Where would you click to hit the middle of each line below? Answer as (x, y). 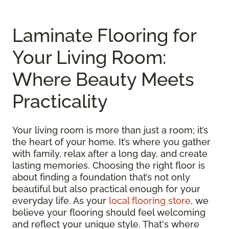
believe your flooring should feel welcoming (109, 212)
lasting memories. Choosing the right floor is (109, 165)
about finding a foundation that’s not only (101, 177)
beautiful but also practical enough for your (106, 189)
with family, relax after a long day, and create (110, 153)
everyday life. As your (61, 200)
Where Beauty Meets (103, 79)
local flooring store (150, 200)
